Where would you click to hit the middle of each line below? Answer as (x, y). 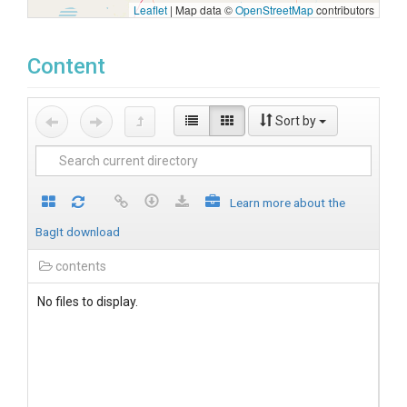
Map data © (204, 10)
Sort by (296, 121)
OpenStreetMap (274, 10)
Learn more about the (288, 203)
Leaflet (150, 10)
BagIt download (78, 232)
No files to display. (88, 302)
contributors (344, 10)
